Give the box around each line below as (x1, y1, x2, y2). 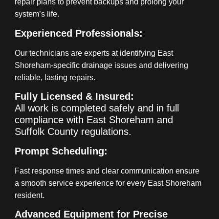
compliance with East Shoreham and (15, 114, 173, 126)
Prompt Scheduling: (15, 146, 108, 157)
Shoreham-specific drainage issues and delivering (15, 61, 188, 69)
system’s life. (15, 10, 59, 19)
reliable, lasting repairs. (15, 73, 95, 82)
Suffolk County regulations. (15, 126, 131, 137)
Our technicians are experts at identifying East (15, 48, 173, 57)
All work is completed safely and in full (15, 103, 179, 114)
